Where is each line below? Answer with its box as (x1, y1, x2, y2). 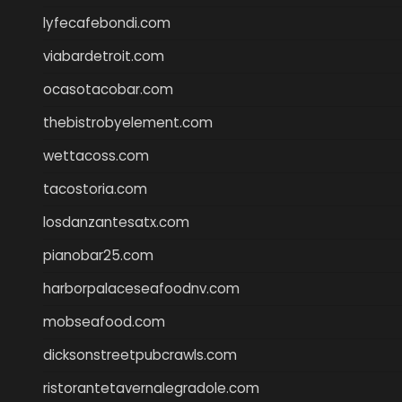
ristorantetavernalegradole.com (43, 378, 259, 398)
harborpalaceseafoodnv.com (43, 278, 240, 298)
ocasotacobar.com (43, 79, 173, 99)
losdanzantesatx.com (43, 212, 189, 232)
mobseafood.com (43, 311, 165, 331)
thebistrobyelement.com (43, 112, 213, 132)
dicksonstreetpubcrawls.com (43, 345, 237, 364)
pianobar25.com (43, 245, 153, 265)
